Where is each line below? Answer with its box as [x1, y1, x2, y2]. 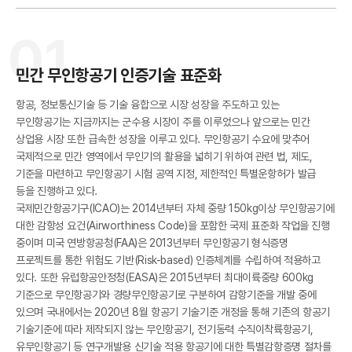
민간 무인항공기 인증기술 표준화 [16, 65, 222, 85]
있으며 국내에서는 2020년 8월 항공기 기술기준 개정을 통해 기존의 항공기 [16, 306, 330, 318]
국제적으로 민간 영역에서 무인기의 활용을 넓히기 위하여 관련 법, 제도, [16, 150, 313, 163]
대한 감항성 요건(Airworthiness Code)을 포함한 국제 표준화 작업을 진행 [16, 219, 330, 232]
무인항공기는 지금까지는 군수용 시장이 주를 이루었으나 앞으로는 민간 [16, 115, 310, 128]
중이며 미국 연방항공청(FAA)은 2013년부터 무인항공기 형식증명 [16, 236, 288, 249]
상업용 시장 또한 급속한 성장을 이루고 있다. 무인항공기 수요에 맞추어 [16, 133, 310, 145]
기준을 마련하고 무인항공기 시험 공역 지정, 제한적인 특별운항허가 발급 [16, 167, 316, 180]
